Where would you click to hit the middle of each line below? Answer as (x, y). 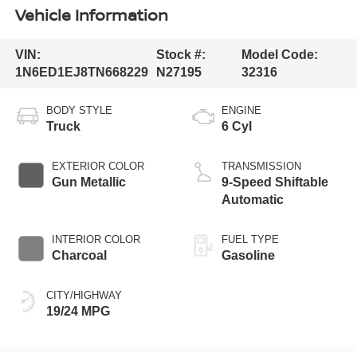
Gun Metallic (88, 182)
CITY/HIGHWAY (84, 296)
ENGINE (241, 111)
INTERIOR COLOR (96, 240)
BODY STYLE (79, 111)
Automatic (253, 200)
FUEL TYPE (250, 240)
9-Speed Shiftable (275, 182)
